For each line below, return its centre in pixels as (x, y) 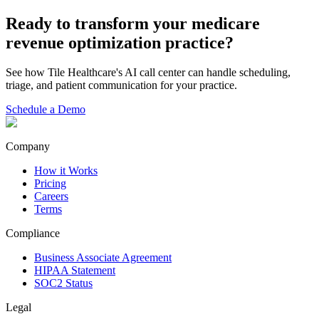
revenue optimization (83, 42)
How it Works (66, 171)
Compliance (33, 234)
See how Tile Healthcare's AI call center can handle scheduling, (148, 73)
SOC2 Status (63, 283)
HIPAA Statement (75, 271)
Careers (51, 197)
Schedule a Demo (46, 110)
